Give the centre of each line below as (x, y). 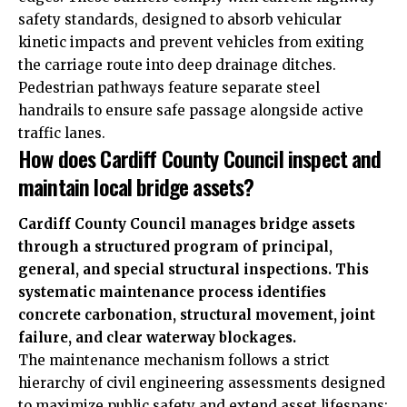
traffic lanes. (62, 133)
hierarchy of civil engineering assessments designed (202, 383)
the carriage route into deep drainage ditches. (177, 65)
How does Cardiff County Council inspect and (200, 158)
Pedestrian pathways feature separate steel (169, 87)
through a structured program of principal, (175, 247)
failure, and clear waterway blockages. (157, 338)
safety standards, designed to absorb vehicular (180, 19)
